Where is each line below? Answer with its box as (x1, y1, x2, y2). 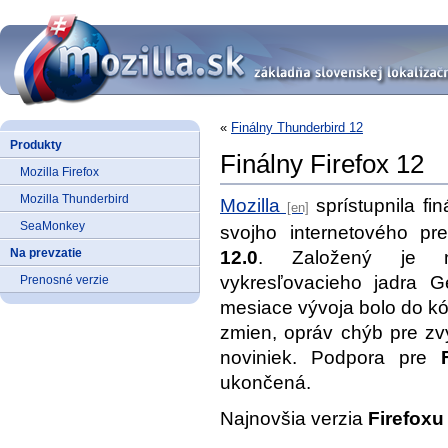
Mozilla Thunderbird (20, 192, 129, 205)
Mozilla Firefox (20, 165, 99, 178)
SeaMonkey (20, 219, 85, 232)
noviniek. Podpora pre (220, 347, 441, 369)
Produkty (10, 138, 62, 151)
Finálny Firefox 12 (220, 150, 424, 178)
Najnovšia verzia (220, 407, 368, 429)
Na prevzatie (10, 246, 82, 259)
